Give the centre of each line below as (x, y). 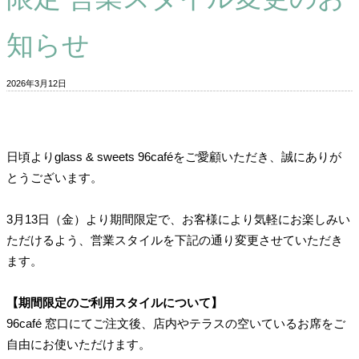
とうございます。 (54, 178)
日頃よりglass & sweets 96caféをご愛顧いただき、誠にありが (174, 157)
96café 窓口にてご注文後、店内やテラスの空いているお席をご (176, 324)
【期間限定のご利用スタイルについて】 (115, 303)
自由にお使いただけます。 (79, 345)
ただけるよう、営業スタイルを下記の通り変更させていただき (175, 240)
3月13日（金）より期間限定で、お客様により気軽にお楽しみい (178, 220)
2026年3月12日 (36, 84)
